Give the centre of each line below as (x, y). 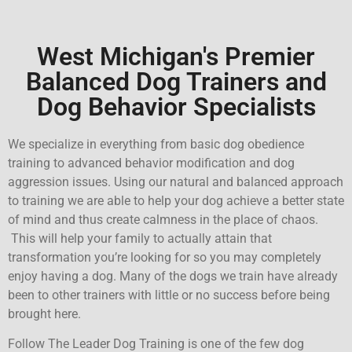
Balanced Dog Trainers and (176, 81)
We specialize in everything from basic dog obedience (156, 144)
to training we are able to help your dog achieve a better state (176, 200)
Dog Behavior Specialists (176, 106)
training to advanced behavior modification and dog (151, 163)
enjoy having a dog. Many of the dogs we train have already (173, 276)
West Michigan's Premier (176, 56)
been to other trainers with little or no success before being (169, 295)
